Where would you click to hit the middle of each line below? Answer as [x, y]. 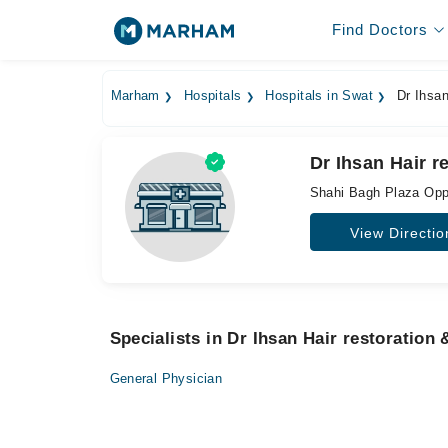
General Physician [166, 378]
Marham [135, 96]
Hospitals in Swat [319, 96]
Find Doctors [379, 29]
